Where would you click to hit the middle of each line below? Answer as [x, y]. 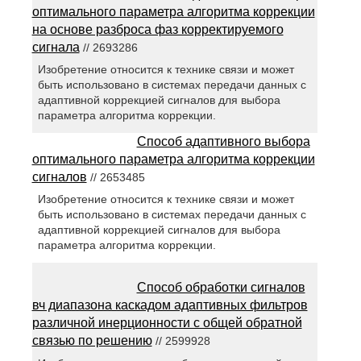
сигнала [56, 48]
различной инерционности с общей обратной [167, 323]
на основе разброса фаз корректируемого [158, 30]
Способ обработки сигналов [221, 288]
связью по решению [92, 341]
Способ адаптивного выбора [223, 142]
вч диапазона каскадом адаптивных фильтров [170, 305]
